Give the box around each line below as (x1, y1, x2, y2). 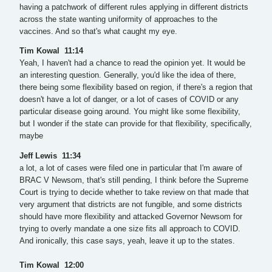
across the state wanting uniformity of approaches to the (19, 15, 217, 24)
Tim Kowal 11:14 (19, 47, 86, 56)
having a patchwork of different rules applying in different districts (19, 2, 248, 12)
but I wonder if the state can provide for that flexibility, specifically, (19, 120, 252, 129)
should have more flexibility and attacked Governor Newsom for (19, 212, 242, 221)
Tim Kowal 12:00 (19, 260, 84, 270)
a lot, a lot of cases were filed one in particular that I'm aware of (19, 163, 242, 172)
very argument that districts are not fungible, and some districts (19, 200, 242, 209)
